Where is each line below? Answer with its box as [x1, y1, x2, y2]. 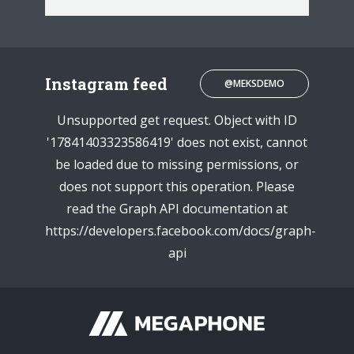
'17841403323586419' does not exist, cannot [47, 134, 307, 152]
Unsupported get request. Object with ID [57, 111, 297, 130]
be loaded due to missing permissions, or [55, 156, 299, 174]
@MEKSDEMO [224, 77, 284, 91]
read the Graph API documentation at [66, 200, 288, 218]
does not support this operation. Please [59, 178, 295, 196]
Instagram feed [45, 73, 168, 95]
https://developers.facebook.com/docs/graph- [45, 222, 316, 240]
